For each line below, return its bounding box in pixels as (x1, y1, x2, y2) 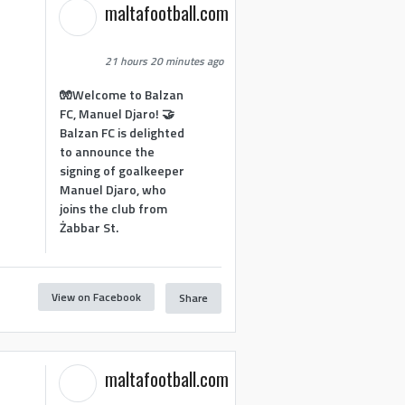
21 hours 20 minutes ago (105, 52, 224, 70)
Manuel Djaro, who (60, 180, 167, 199)
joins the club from (60, 199, 168, 218)
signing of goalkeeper (60, 161, 185, 180)
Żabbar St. (60, 218, 119, 237)
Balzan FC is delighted (60, 123, 185, 142)
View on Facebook (51, 288, 141, 306)
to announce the (60, 142, 155, 161)
